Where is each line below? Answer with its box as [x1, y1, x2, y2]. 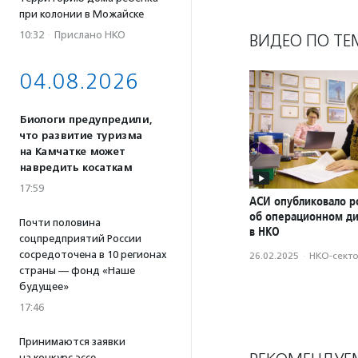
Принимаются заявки [19, 336, 125, 348]
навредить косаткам [19, 161, 132, 174]
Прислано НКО [54, 29, 125, 41]
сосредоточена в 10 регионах [19, 249, 167, 261]
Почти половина [19, 217, 101, 229]
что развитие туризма [19, 129, 142, 142]
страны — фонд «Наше [19, 265, 135, 276]
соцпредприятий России [19, 233, 141, 245]
